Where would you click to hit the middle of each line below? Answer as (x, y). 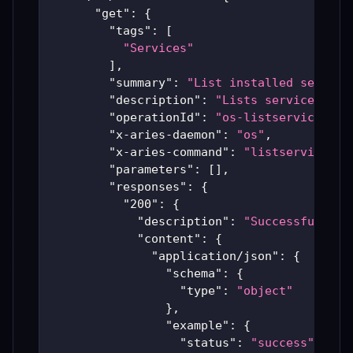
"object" (265, 291)
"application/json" (215, 256)
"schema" (194, 274)
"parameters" (151, 170)
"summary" (141, 83)
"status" (208, 343)
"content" (169, 239)
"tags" (130, 31)
